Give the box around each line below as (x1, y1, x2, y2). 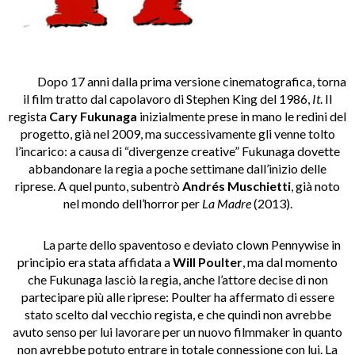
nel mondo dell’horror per (63, 196, 202, 212)
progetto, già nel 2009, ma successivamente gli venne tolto (20, 126, 335, 142)
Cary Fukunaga (47, 109, 137, 124)
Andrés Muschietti (182, 178, 291, 194)
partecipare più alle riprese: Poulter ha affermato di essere (21, 289, 334, 305)
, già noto (291, 178, 340, 194)
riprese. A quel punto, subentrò (15, 178, 182, 194)
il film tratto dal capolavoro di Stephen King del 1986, (23, 91, 312, 107)
